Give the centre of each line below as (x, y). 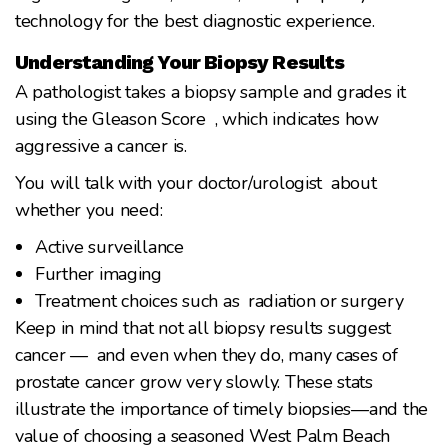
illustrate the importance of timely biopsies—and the (221, 408)
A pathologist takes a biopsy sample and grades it (210, 91)
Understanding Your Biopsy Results (180, 61)
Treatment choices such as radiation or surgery (219, 300)
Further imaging (98, 273)
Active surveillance (109, 246)
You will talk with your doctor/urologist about (196, 182)
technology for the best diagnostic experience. (195, 20)
